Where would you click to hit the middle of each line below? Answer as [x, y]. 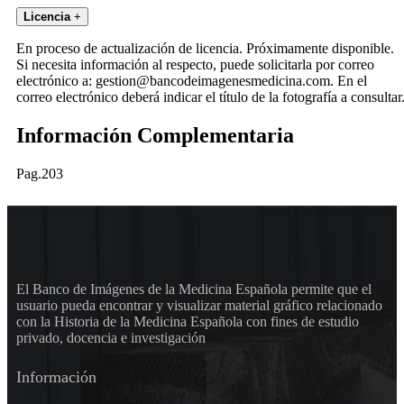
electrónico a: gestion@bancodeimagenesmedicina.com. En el [192, 81]
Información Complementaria [155, 136]
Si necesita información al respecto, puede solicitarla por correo [195, 65]
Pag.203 [40, 174]
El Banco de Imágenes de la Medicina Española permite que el [194, 289]
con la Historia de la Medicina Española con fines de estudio [188, 322]
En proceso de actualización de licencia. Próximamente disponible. [205, 49]
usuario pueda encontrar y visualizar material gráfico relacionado [199, 306]
